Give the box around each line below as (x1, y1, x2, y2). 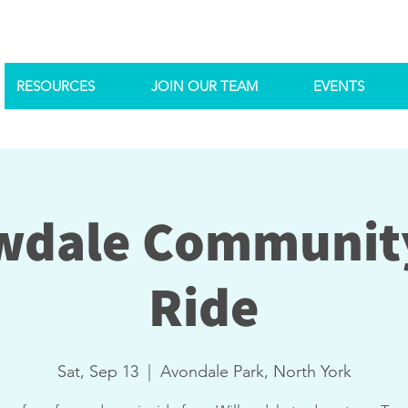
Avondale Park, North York (159, 362, 352, 382)
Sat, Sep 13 (56, 362, 138, 382)
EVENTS (313, 77, 364, 95)
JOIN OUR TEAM (151, 77, 258, 95)
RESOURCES (16, 77, 95, 95)
